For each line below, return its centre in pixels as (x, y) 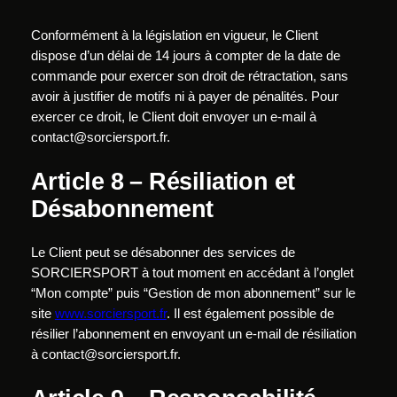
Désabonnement (122, 209)
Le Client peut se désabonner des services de (163, 252)
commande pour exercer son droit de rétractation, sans (189, 76)
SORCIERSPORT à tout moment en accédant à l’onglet (192, 272)
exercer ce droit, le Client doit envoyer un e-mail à (173, 117)
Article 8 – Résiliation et (163, 182)
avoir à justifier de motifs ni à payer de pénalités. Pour (184, 96)
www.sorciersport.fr (110, 313)
